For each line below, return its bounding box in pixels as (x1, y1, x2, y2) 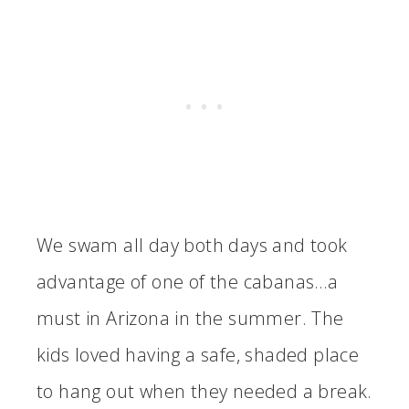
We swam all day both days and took (37, 232, 348, 257)
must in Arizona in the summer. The (37, 305, 344, 330)
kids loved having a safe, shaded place (37, 341, 360, 367)
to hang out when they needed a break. (37, 378, 372, 404)
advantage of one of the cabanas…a (37, 268, 339, 294)
